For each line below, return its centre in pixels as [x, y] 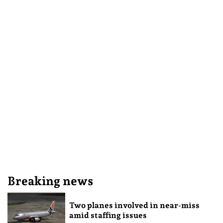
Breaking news [50, 181]
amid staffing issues [108, 216]
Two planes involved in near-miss [134, 206]
